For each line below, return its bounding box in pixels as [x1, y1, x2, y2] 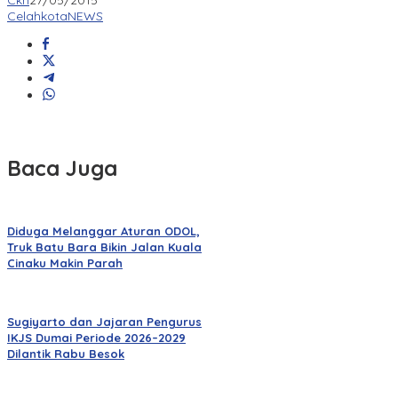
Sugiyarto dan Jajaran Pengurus [7, 314, 202, 330]
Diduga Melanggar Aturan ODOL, [7, 224, 200, 239]
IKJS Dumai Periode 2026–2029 [7, 330, 186, 346]
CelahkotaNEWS [7, 8, 103, 25]
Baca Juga [7, 155, 117, 182]
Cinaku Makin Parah [7, 256, 123, 271]
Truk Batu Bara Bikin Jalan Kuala [7, 240, 202, 255]
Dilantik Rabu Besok [7, 346, 124, 362]
